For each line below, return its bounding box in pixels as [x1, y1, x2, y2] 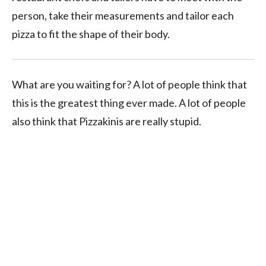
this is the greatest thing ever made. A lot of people [12, 96, 246, 109]
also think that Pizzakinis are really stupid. [12, 114, 201, 128]
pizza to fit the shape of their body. [12, 27, 170, 40]
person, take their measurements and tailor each [12, 8, 234, 22]
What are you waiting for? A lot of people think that [12, 77, 247, 91]
